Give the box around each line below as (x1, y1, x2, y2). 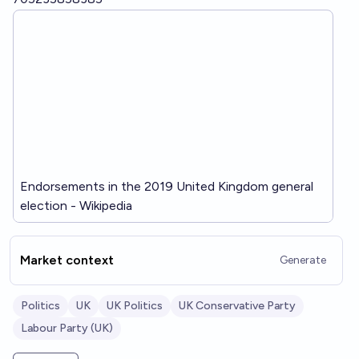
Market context (20, 252, 114, 268)
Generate (280, 253, 326, 267)
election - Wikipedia (20, 198, 132, 213)
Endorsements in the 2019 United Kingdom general (20, 179, 313, 194)
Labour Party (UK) (21, 321, 113, 335)
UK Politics (107, 299, 163, 313)
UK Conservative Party (179, 299, 296, 313)
